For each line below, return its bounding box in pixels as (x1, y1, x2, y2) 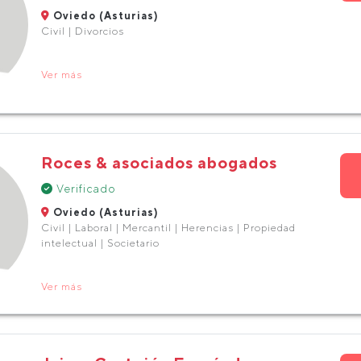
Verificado (52, 182, 116, 195)
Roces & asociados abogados (40, 153, 277, 172)
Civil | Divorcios (40, 25, 124, 37)
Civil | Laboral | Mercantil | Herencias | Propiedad (40, 222, 296, 234)
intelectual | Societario (40, 237, 160, 249)
